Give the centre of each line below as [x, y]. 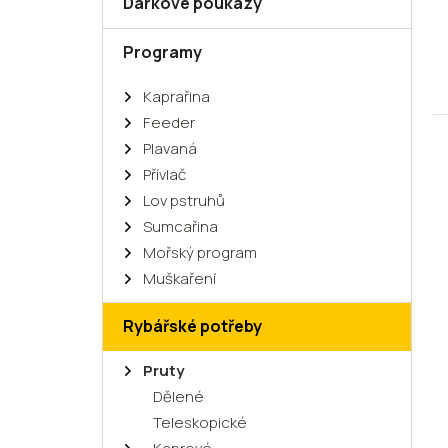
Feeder [169, 122]
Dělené [178, 396]
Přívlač [164, 174]
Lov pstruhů [184, 200]
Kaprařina [176, 96]
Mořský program [200, 252]
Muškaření [179, 278]
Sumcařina [180, 226]
